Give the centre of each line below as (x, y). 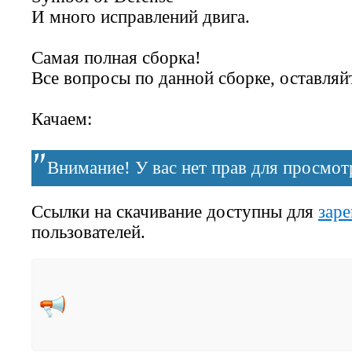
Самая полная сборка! (116, 58)
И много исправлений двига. (141, 17)
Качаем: (62, 119)
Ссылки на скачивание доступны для (175, 212)
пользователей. (88, 232)
